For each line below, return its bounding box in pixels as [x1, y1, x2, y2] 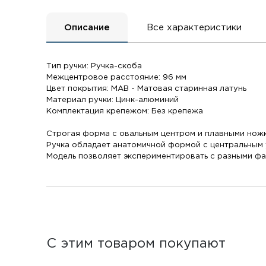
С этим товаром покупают [46, 238, 226, 251]
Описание [64, 23, 110, 31]
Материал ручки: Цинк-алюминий [46, 96, 179, 104]
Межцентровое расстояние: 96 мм [46, 74, 187, 81]
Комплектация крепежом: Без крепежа [46, 107, 204, 115]
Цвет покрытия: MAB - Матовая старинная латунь [46, 85, 247, 93]
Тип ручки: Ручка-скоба [46, 62, 142, 70]
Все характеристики [147, 23, 242, 31]
